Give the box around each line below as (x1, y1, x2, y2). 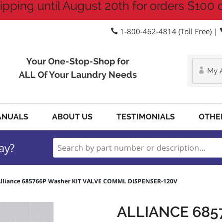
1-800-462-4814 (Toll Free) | (118, 26, 220, 36)
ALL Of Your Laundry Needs (18, 69, 137, 80)
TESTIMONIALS (116, 112, 175, 121)
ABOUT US (52, 112, 93, 121)
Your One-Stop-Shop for (26, 56, 129, 66)
